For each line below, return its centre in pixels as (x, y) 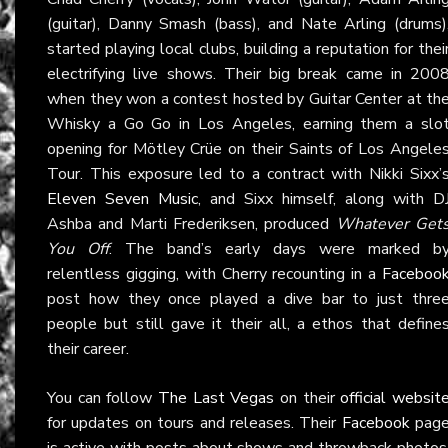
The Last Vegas (216, 397)
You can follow (102, 397)
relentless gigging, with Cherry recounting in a (214, 273)
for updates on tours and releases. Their (194, 422)
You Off (78, 248)
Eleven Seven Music (122, 198)
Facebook (375, 422)
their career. (88, 348)
